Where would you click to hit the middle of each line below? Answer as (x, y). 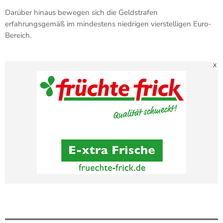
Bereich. (18, 35)
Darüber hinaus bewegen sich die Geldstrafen (81, 12)
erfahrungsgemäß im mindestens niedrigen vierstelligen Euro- (108, 24)
